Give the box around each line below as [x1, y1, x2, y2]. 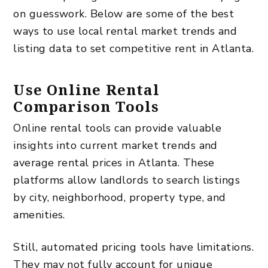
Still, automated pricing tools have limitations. [13, 239, 254, 254]
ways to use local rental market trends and [13, 23, 237, 38]
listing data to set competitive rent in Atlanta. [13, 41, 254, 56]
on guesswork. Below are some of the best [13, 6, 234, 21]
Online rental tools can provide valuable [13, 120, 222, 135]
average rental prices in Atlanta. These [13, 155, 215, 170]
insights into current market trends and [13, 138, 218, 153]
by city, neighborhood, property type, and [13, 190, 226, 205]
